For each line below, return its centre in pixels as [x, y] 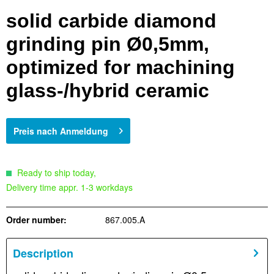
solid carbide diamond [111, 21]
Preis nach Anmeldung [61, 131]
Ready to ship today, [55, 173]
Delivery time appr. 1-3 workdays [69, 187]
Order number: [36, 220]
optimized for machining [120, 68]
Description [43, 254]
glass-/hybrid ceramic [108, 91]
